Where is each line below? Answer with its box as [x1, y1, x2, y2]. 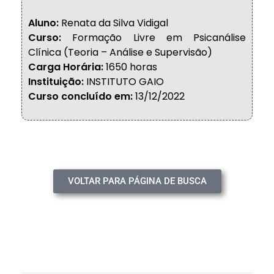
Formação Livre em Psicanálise [61, 31, 246, 45]
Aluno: [28, 16, 59, 30]
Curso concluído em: [28, 89, 133, 103]
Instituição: [28, 75, 84, 89]
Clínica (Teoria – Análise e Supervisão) [28, 45, 212, 59]
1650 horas [103, 60, 157, 74]
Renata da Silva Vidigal [59, 16, 168, 30]
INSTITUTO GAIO [84, 75, 164, 89]
